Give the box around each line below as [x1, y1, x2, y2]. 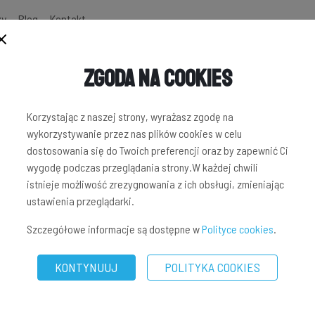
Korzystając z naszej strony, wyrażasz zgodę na [27, 110, 233, 123]
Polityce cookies [202, 222, 274, 236]
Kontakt [49, 12, 86, 26]
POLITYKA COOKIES [165, 259, 260, 275]
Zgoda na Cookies [83, 64, 232, 94]
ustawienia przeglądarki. [27, 194, 134, 207]
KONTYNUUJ [55, 259, 118, 275]
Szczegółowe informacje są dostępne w [27, 222, 202, 236]
